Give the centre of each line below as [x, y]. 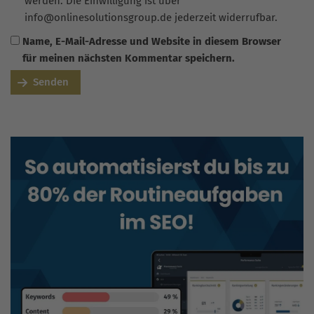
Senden [51, 82]
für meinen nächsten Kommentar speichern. [128, 59]
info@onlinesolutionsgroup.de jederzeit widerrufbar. [151, 18]
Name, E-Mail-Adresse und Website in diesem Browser [151, 42]
